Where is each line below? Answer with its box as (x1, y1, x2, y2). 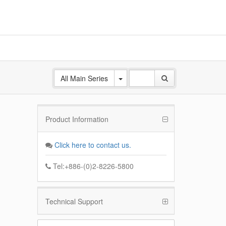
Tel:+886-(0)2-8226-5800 (50, 161, 134, 171)
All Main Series (61, 73, 108, 83)
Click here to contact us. (54, 140, 131, 150)
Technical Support (45, 196, 103, 206)
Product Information (45, 114, 108, 124)
